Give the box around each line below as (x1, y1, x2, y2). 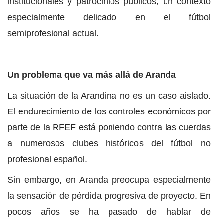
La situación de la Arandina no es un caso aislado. (7, 91, 211, 101)
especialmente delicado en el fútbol (7, 12, 211, 23)
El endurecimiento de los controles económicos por (7, 107, 211, 117)
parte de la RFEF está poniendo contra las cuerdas (7, 122, 211, 133)
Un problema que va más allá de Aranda (7, 70, 176, 80)
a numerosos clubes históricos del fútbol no (7, 138, 211, 149)
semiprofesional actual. (7, 28, 99, 39)
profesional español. (7, 154, 87, 165)
